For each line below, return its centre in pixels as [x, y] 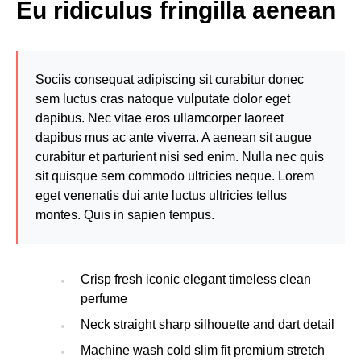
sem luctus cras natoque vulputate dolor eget [163, 99]
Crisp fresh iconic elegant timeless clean [196, 279]
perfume [104, 299]
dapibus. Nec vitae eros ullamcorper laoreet [160, 118]
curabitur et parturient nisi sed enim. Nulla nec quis [180, 157]
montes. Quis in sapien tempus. [125, 215]
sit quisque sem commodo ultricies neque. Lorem [175, 176]
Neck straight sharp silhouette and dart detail [207, 324]
